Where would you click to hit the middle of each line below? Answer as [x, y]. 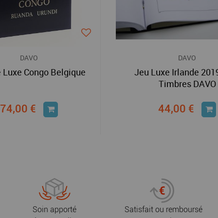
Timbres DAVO [187, 84]
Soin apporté [54, 209]
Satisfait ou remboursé [163, 209]
